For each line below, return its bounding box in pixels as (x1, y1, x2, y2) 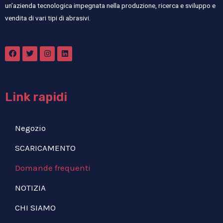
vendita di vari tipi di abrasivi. (5, 14, 91, 22)
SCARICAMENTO (15, 142, 76, 153)
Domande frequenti (15, 162, 91, 173)
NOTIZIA (15, 182, 46, 193)
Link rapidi (5, 90, 67, 104)
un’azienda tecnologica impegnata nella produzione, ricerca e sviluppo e (5, 1, 216, 9)
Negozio (15, 122, 46, 133)
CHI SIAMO (15, 202, 56, 213)
